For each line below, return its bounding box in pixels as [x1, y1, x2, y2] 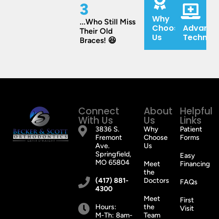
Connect [78, 105, 119, 118]
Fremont [95, 133, 122, 142]
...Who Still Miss [80, 17, 136, 27]
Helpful [179, 105, 213, 118]
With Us [78, 114, 113, 128]
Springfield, [95, 150, 131, 159]
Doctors [143, 176, 169, 185]
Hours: [95, 202, 116, 212]
